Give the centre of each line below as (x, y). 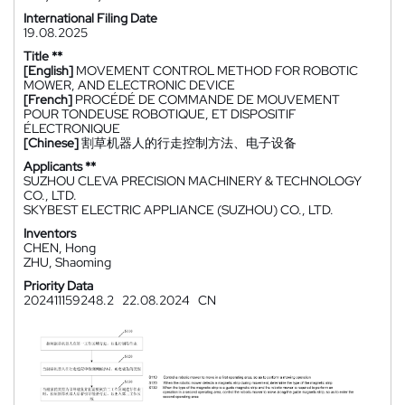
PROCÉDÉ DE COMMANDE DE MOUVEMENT (207, 99)
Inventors (50, 233)
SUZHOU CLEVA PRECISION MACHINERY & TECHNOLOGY (193, 181)
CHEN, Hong (60, 248)
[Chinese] (51, 143)
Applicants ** (60, 166)
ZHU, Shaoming (67, 262)
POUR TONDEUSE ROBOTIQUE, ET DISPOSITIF (160, 114)
